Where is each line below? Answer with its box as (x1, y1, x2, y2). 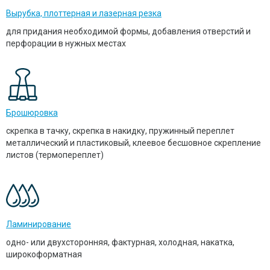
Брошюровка (6, 108, 58, 118)
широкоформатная (6, 250, 82, 260)
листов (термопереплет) (6, 150, 104, 160)
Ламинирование (6, 219, 71, 230)
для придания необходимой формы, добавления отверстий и (6, 27, 251, 37)
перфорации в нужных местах (6, 39, 126, 49)
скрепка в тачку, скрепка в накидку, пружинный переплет (6, 126, 234, 136)
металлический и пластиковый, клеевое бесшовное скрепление (6, 138, 261, 148)
